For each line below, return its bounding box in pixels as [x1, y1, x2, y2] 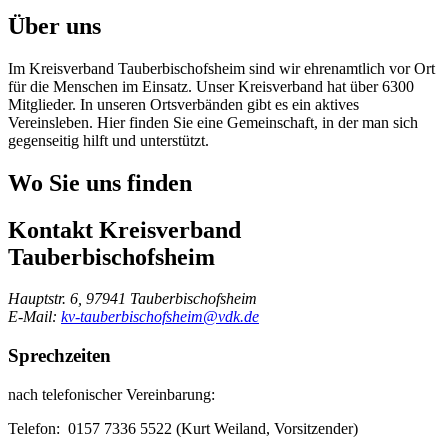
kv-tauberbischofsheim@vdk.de [61, 308, 259, 326]
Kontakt [8, 216, 93, 243]
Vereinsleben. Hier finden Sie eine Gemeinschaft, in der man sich [8, 113, 418, 131]
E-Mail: [8, 308, 57, 326]
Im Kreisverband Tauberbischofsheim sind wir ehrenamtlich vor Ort [8, 59, 435, 77]
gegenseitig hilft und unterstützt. [8, 131, 209, 149]
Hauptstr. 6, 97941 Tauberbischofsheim [8, 290, 257, 308]
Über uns [8, 12, 101, 39]
